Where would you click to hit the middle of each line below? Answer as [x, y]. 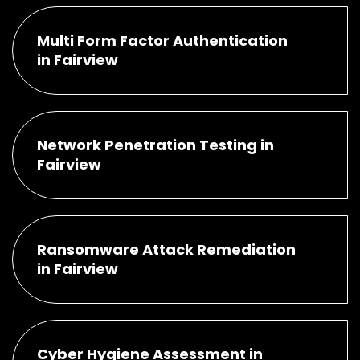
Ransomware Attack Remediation [166, 249]
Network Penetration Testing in [155, 145]
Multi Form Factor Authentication [162, 40]
